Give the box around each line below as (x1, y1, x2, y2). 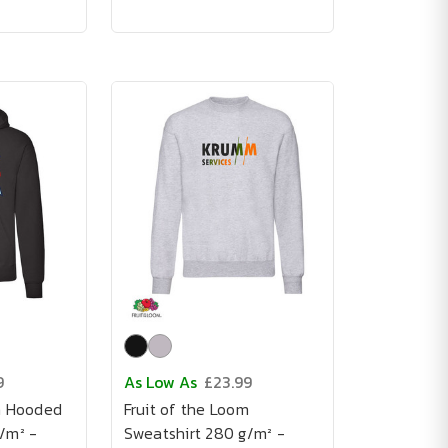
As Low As (123, 370, 197, 394)
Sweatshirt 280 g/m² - (123, 421, 285, 445)
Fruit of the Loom (123, 397, 249, 421)
